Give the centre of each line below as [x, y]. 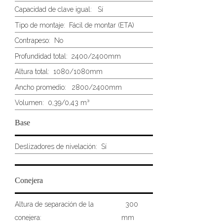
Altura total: [32, 72]
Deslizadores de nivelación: [56, 146]
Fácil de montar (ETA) [100, 25]
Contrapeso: [33, 41]
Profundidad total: [41, 56]
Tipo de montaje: [40, 25]
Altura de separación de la [54, 204]
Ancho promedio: [40, 87]
